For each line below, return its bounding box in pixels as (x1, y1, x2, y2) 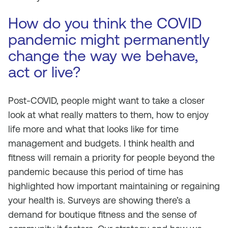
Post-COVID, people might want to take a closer (8, 95, 205, 106)
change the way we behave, (8, 47, 198, 65)
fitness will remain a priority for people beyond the (8, 152, 215, 163)
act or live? (8, 63, 80, 81)
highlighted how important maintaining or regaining (8, 181, 220, 191)
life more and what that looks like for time (8, 124, 179, 134)
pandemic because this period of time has (8, 166, 183, 177)
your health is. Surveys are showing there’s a (8, 195, 190, 206)
